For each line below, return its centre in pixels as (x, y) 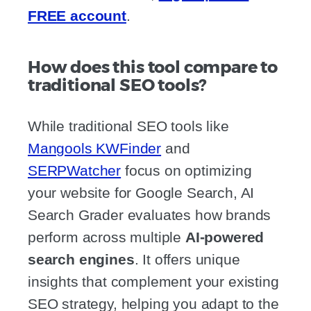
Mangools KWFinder (95, 149)
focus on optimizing (186, 171)
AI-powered (225, 237)
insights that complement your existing (153, 282)
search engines (81, 260)
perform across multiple (107, 237)
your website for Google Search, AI (141, 193)
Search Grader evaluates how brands (150, 215)
